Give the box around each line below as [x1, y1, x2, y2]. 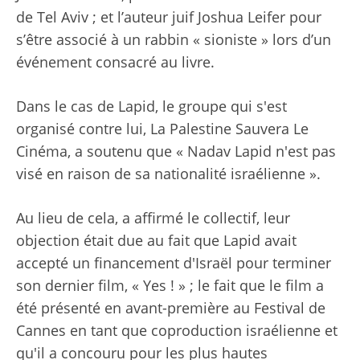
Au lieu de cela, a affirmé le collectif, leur [16, 208, 290, 228]
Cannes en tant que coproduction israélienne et [16, 321, 337, 341]
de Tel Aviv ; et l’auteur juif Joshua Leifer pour [16, 7, 321, 27]
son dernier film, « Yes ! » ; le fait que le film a [16, 276, 324, 296]
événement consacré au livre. [16, 52, 215, 72]
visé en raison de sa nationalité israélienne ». [16, 164, 321, 184]
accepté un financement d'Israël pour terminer [16, 253, 331, 273]
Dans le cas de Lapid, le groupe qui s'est [16, 96, 287, 117]
